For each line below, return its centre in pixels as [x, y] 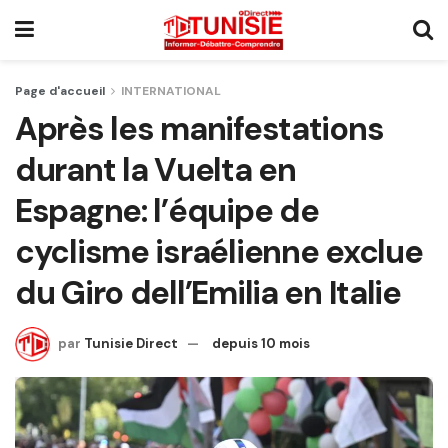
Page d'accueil [60, 91]
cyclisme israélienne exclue [219, 252]
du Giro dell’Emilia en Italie [208, 293]
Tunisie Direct [131, 343]
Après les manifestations [199, 129]
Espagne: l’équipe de [167, 211]
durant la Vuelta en [155, 170]
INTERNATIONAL [171, 91]
